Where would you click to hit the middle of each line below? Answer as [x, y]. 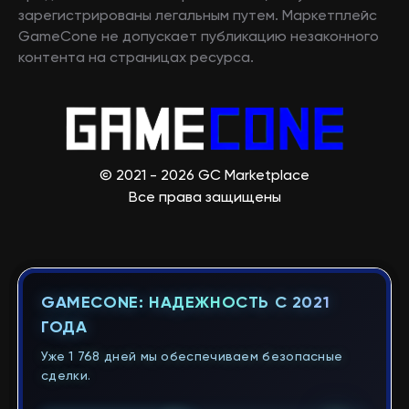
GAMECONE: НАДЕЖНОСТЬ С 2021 [186, 303]
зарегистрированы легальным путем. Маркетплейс [198, 16]
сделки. [66, 376]
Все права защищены [204, 198]
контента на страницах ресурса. [136, 58]
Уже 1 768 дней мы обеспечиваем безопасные [192, 357]
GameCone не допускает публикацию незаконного [199, 37]
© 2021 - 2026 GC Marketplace [204, 176]
